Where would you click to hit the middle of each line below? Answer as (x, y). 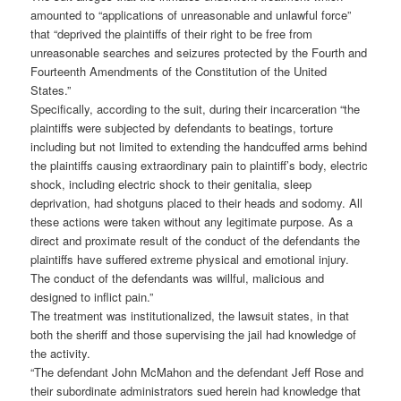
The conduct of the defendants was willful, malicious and (178, 278)
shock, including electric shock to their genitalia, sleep (171, 184)
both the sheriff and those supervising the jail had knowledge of (194, 335)
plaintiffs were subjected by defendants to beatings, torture (182, 128)
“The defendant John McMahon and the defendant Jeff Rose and (197, 372)
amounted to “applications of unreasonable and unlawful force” (191, 15)
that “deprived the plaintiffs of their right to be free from (172, 34)
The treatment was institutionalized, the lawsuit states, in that (190, 316)
